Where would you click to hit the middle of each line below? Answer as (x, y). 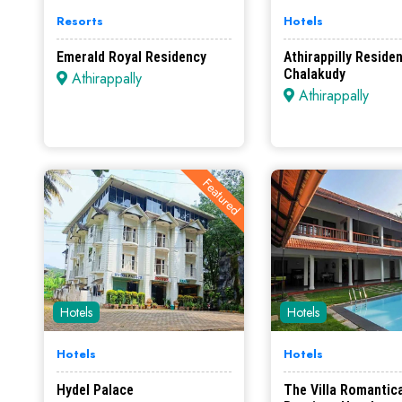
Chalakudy (315, 74)
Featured (222, 197)
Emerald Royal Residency (131, 57)
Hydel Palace (95, 390)
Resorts (80, 22)
